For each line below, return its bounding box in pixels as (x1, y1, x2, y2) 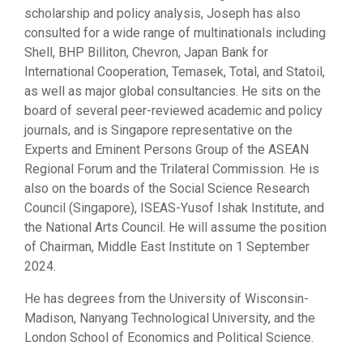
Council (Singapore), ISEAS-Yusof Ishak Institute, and (24, 200, 324, 216)
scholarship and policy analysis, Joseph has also (24, 6, 301, 21)
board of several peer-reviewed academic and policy (24, 103, 322, 118)
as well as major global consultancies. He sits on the (24, 83, 321, 99)
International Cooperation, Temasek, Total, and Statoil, (24, 64, 325, 79)
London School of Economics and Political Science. (24, 330, 314, 345)
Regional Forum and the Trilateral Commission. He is (24, 161, 319, 177)
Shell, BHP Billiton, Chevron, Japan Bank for (24, 45, 268, 60)
